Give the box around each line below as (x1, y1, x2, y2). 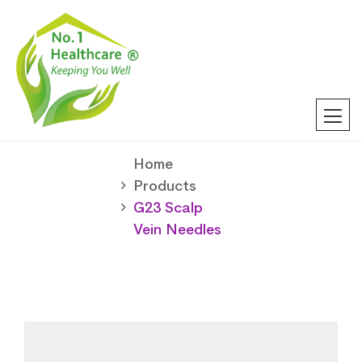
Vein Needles (133, 220, 221, 238)
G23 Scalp (133, 198, 203, 217)
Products (133, 176, 196, 195)
